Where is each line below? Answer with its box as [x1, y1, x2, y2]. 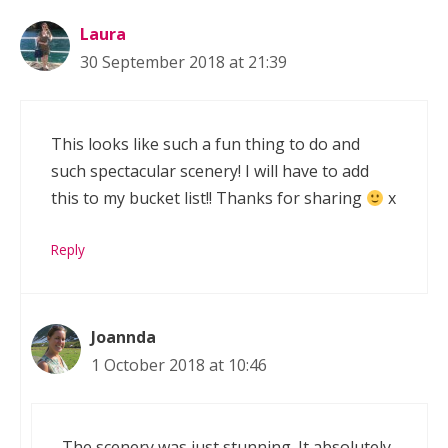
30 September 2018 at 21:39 [80, 51, 287, 74]
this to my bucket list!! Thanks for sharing [51, 187, 366, 210]
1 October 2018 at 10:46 [91, 354, 267, 377]
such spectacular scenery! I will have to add [51, 160, 369, 183]
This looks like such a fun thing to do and [51, 133, 360, 156]
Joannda [91, 326, 156, 349]
